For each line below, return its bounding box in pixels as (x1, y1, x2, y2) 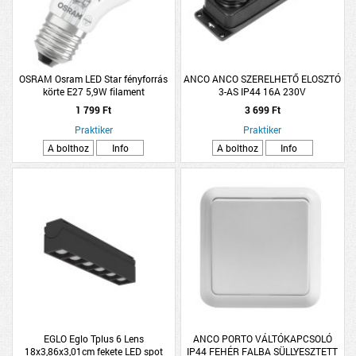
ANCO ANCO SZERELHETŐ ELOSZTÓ (184, 72, 342, 85)
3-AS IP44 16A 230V (219, 84, 307, 98)
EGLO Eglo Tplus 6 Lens (43, 332, 144, 345)
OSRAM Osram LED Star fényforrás (19, 72, 168, 85)
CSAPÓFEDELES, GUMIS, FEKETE (192, 97, 334, 110)
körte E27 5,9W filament (42, 84, 145, 98)
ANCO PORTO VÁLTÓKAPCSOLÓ (192, 332, 332, 345)
